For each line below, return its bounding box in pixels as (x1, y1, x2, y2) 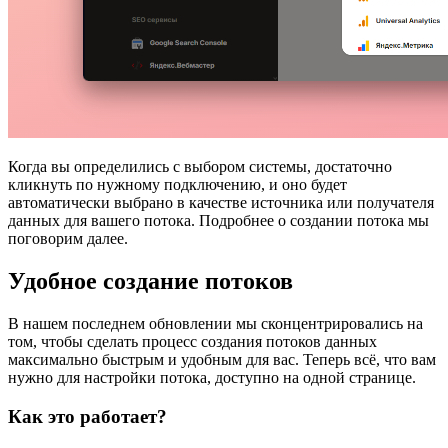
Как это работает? (8, 405, 167, 427)
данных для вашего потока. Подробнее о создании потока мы (8, 212, 429, 230)
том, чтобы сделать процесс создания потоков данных (8, 333, 377, 351)
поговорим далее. (8, 230, 128, 248)
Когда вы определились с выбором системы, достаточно (8, 158, 392, 176)
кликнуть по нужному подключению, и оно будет (8, 176, 347, 194)
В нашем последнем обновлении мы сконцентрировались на (8, 315, 423, 333)
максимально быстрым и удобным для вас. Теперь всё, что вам (8, 351, 436, 369)
